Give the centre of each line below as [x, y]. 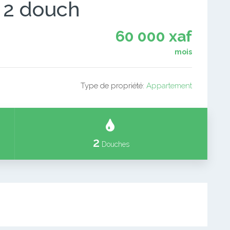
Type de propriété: [113, 86]
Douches [114, 144]
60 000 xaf [154, 36]
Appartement [169, 86]
